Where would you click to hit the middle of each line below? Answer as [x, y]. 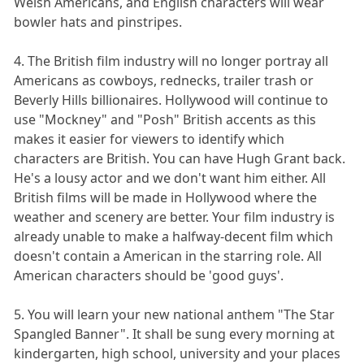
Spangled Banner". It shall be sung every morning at [175, 334]
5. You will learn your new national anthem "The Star [175, 315]
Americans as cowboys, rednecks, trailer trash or [164, 81]
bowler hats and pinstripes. [98, 22]
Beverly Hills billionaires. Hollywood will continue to [171, 100]
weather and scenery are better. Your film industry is [175, 217]
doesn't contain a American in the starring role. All [168, 256]
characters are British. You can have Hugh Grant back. [180, 159]
